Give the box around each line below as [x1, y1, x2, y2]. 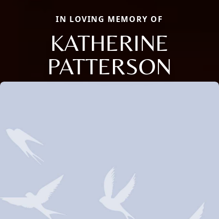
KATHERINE [50, 29, 169, 57]
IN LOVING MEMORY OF [56, 14, 163, 25]
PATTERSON [47, 52, 172, 80]
